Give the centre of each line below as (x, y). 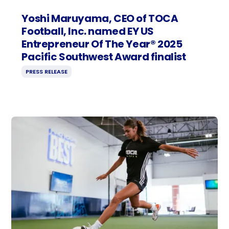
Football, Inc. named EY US (88, 31)
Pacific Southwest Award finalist (104, 57)
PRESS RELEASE (47, 72)
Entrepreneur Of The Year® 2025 (102, 44)
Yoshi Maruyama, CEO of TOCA (100, 19)
